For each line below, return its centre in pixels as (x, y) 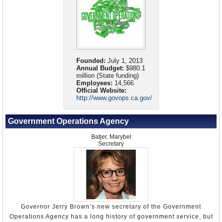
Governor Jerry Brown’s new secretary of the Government (111, 207)
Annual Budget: (100, 68)
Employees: (94, 83)
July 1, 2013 (124, 61)
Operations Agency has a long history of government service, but (111, 217)
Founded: (91, 61)
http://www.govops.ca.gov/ (114, 98)
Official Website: (101, 90)
